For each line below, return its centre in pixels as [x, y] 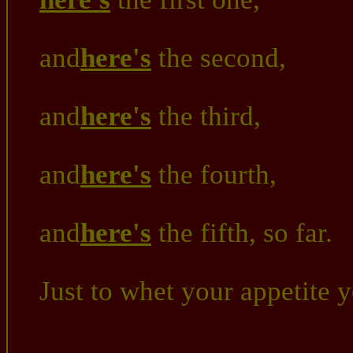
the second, [219, 58]
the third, [206, 116]
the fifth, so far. [242, 233]
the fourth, [214, 175]
